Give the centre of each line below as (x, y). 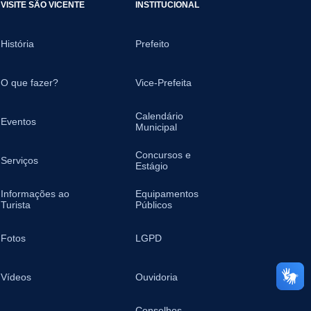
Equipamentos (167, 194)
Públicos (153, 205)
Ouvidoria (156, 277)
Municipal (156, 127)
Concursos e (163, 155)
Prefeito (152, 44)
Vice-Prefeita (163, 83)
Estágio (151, 166)
